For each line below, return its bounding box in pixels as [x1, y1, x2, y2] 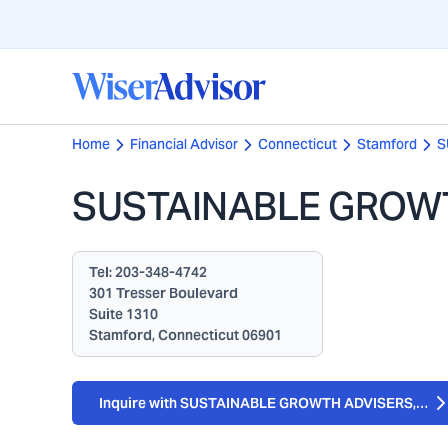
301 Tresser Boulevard [89, 284, 238, 302]
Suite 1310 [89, 305, 158, 323]
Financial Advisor [130, 135, 238, 153]
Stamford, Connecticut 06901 [89, 326, 282, 344]
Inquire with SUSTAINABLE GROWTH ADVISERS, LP [98, 394, 436, 412]
